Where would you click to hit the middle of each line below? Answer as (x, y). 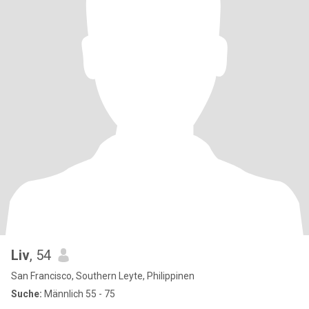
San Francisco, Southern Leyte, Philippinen (103, 276)
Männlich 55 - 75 (79, 294)
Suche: (27, 294)
